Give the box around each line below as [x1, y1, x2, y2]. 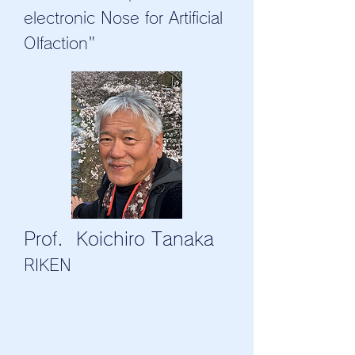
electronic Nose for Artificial [24, 10, 223, 26]
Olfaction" [24, 35, 96, 52]
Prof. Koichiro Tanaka [24, 230, 214, 249]
